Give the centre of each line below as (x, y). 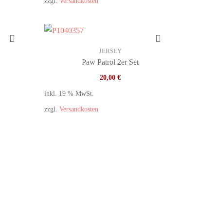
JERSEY (110, 51)
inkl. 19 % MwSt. (69, 93)
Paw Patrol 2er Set (110, 62)
